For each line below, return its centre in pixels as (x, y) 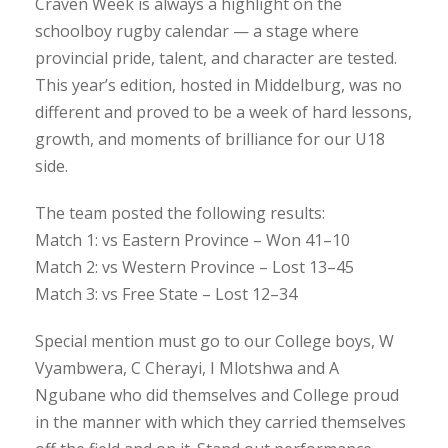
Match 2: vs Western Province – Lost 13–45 (194, 266)
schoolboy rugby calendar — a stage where (197, 30)
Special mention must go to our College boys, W (214, 340)
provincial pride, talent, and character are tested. (216, 57)
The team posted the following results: (180, 212)
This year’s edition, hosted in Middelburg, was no (218, 84)
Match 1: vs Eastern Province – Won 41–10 (192, 239)
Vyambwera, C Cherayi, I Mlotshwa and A (187, 367)
